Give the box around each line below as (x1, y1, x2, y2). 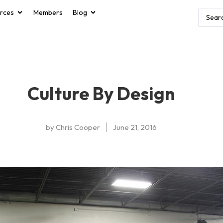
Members (33, 8, 63, 17)
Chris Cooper (54, 122, 101, 132)
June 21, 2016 (113, 122, 157, 132)
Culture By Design (27, 82, 176, 105)
